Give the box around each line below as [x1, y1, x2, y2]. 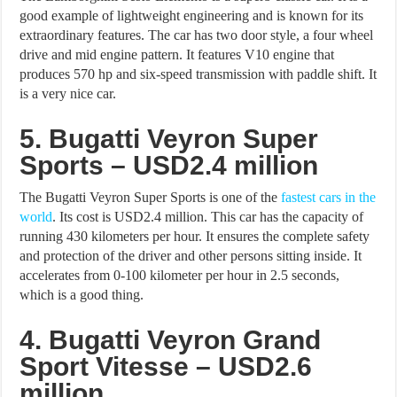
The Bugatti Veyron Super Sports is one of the [19, 189, 282, 205]
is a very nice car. [19, 85, 117, 101]
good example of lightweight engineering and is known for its [19, 7, 364, 23]
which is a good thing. [19, 286, 144, 302]
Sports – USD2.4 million [19, 150, 319, 180]
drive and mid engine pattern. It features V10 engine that [19, 46, 335, 62]
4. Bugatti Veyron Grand [19, 324, 322, 354]
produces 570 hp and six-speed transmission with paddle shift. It [19, 66, 378, 82]
